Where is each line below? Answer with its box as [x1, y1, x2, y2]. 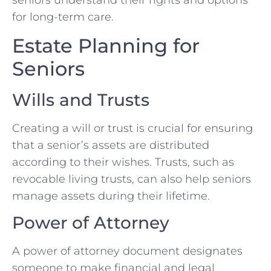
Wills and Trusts [12, 89, 149, 110]
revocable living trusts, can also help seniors [12, 172, 251, 186]
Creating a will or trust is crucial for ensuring [12, 121, 253, 135]
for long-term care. [12, 10, 114, 24]
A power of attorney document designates [12, 244, 243, 258]
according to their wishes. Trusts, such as [12, 155, 234, 169]
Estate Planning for [12, 33, 200, 57]
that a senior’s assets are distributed [12, 138, 209, 152]
